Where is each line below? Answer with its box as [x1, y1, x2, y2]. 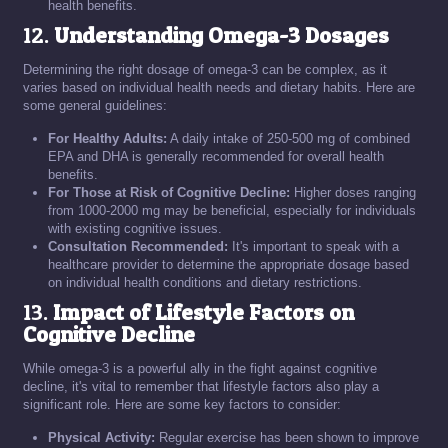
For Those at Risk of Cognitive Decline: [48, 185, 290, 200]
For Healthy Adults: [48, 131, 167, 146]
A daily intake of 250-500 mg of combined [167, 131, 410, 146]
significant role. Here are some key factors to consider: [23, 397, 341, 412]
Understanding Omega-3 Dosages [54, 22, 389, 48]
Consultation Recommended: [48, 239, 228, 254]
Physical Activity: [48, 430, 155, 445]
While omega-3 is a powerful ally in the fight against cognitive [23, 361, 377, 376]
